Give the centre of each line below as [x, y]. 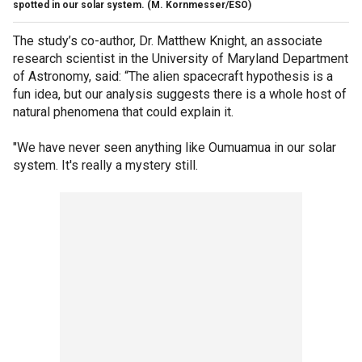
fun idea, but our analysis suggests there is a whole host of [180, 94]
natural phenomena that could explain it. [123, 112]
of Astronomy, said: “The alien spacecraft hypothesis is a [173, 76]
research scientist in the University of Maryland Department [181, 58]
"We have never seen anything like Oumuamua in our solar [175, 147]
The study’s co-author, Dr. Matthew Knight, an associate [168, 40]
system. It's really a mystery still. [105, 165]
